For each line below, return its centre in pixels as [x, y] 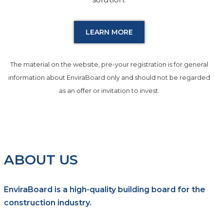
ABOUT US [41, 160]
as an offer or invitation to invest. [109, 91]
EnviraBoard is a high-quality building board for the [104, 190]
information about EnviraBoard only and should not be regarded [109, 78]
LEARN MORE [109, 32]
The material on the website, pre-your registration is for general [109, 64]
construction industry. [47, 203]
